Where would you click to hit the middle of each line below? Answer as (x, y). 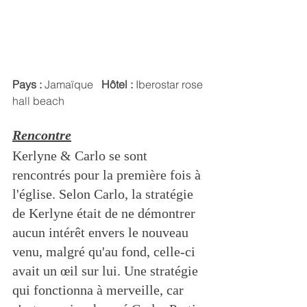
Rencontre (42, 135)
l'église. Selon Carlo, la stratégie (105, 194)
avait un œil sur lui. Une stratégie (107, 271)
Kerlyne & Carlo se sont (82, 156)
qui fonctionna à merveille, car (100, 290)
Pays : (27, 85)
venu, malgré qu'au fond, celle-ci (106, 252)
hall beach (38, 101)
